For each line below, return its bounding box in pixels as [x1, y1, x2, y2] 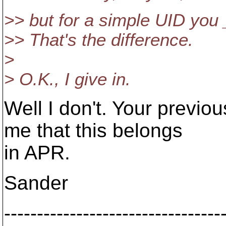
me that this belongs [4, 120, 183, 141]
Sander [4, 172, 68, 194]
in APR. [4, 142, 70, 163]
